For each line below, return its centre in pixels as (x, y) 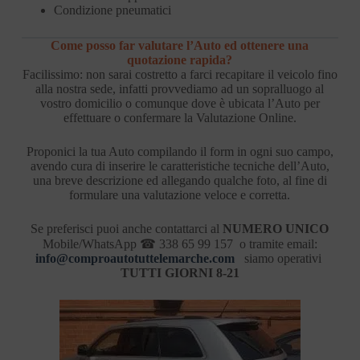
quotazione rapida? (180, 59)
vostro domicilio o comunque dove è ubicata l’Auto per (180, 103)
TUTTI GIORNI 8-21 (180, 272)
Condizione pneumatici (112, 10)
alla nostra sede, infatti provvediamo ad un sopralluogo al (180, 88)
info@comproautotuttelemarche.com (135, 258)
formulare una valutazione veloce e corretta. (180, 194)
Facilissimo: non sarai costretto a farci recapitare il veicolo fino (180, 74)
